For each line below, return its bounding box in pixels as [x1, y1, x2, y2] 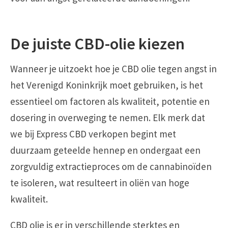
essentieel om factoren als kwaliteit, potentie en [10, 95, 210, 108]
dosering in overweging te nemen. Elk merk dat [10, 111, 205, 124]
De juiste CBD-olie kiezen [10, 33, 185, 54]
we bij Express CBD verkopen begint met [10, 128, 176, 140]
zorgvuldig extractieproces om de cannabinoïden [10, 160, 212, 173]
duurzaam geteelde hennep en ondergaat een [10, 144, 201, 157]
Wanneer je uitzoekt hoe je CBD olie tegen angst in [10, 63, 217, 75]
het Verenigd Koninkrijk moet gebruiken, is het [10, 79, 203, 92]
